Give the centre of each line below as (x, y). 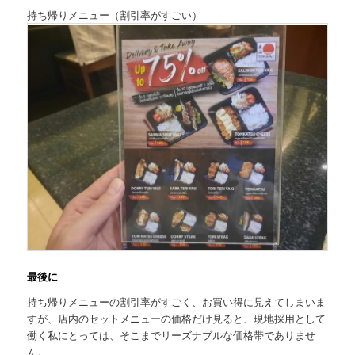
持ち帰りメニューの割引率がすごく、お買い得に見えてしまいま (177, 301)
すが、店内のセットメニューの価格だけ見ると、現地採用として (177, 318)
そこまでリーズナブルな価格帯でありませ (218, 334)
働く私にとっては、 (74, 334)
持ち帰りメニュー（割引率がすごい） (115, 14)
